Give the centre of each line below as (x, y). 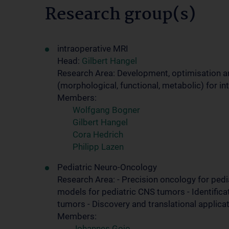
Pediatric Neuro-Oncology (107, 167)
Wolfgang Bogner (106, 110)
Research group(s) (120, 15)
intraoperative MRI (93, 49)
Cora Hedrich (98, 134)
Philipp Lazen (98, 147)
